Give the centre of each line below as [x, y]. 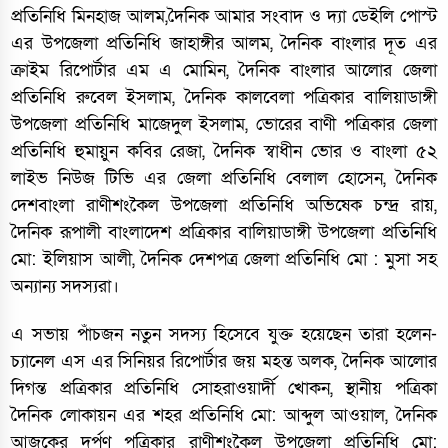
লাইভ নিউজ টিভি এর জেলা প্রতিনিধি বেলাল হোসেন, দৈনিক [224, 178]
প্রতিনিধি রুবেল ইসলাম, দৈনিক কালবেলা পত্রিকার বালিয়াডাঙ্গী [224, 97]
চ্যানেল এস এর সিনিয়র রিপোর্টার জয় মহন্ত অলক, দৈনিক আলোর [224, 361]
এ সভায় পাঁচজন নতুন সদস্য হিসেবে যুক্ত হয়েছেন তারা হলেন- [224, 334]
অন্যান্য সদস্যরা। [65, 286]
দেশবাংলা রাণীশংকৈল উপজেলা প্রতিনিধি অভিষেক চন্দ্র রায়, [224, 205]
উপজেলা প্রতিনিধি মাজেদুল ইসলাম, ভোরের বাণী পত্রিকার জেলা [224, 124]
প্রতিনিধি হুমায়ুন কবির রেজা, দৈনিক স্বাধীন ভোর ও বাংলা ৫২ [224, 151]
